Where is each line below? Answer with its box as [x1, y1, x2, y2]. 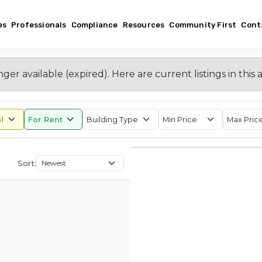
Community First [169, 20, 237, 29]
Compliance [71, 20, 118, 29]
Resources [122, 20, 165, 29]
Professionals [11, 20, 67, 29]
